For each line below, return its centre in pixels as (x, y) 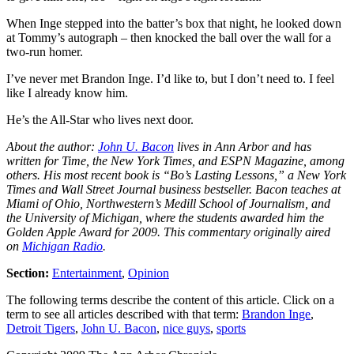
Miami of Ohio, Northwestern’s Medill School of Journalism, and (168, 204)
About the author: (52, 147)
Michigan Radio (62, 247)
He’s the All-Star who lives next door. (100, 120)
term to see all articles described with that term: (124, 314)
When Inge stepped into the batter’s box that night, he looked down (174, 24)
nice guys (186, 329)
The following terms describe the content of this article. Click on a (170, 300)
